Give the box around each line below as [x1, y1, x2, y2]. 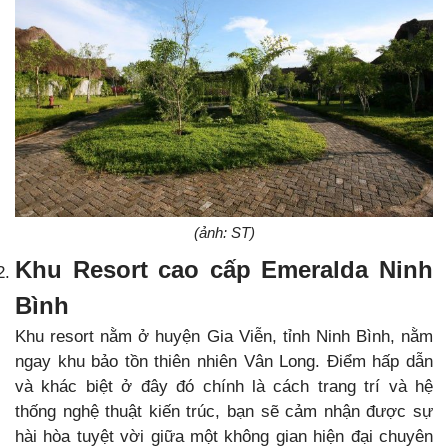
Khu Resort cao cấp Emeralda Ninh [15, 255, 433, 283]
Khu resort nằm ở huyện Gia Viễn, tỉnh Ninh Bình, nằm [15, 326, 433, 346]
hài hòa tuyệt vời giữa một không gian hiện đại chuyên [15, 426, 433, 446]
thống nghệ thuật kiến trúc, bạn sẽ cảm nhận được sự [15, 401, 433, 421]
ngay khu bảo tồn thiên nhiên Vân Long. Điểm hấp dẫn [15, 351, 433, 371]
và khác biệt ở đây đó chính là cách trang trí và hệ [15, 376, 433, 396]
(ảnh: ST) [193, 223, 255, 241]
